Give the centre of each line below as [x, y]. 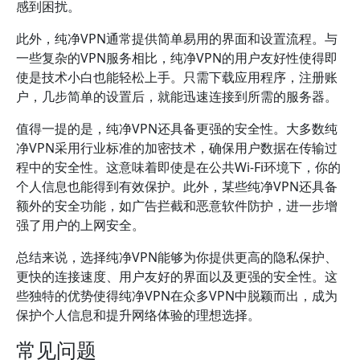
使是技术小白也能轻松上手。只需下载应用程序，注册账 [177, 77]
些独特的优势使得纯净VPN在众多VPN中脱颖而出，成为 [177, 296]
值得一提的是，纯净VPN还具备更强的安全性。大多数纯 [177, 129]
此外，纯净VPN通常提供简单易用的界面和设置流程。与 [177, 39]
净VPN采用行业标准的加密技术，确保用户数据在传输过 [177, 148]
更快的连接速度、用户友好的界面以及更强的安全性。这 [177, 276]
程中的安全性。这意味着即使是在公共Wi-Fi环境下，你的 [178, 167]
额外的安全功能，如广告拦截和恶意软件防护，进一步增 [177, 206]
